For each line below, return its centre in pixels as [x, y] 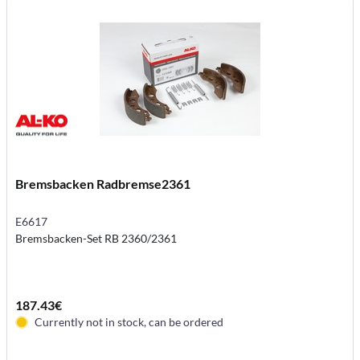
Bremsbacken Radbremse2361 [103, 183]
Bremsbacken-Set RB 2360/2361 [96, 238]
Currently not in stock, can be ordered [129, 321]
